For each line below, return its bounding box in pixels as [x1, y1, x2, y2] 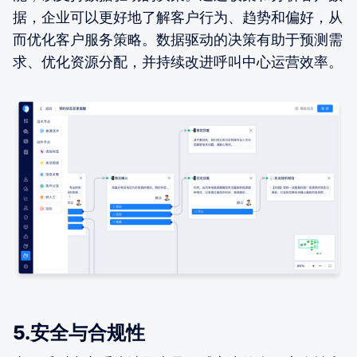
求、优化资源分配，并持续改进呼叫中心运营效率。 [13, 53, 343, 70]
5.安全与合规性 [13, 320, 145, 344]
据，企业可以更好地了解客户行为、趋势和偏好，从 [13, 8, 343, 25]
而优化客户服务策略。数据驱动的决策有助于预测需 [13, 30, 343, 48]
